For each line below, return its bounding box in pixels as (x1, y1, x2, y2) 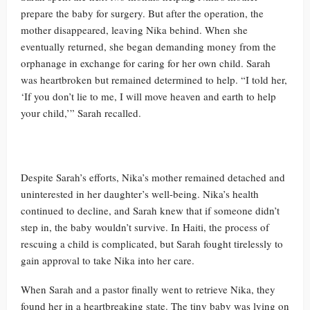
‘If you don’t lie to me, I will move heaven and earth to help (21, 89, 276, 103)
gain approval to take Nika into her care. (21, 253, 194, 267)
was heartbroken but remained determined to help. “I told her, (21, 73, 287, 86)
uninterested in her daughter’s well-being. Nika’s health (21, 187, 259, 201)
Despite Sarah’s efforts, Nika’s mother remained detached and (21, 170, 285, 184)
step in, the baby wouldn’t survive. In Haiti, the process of (21, 220, 269, 234)
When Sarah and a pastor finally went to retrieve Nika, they (21, 282, 275, 296)
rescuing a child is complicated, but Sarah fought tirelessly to (21, 237, 283, 250)
